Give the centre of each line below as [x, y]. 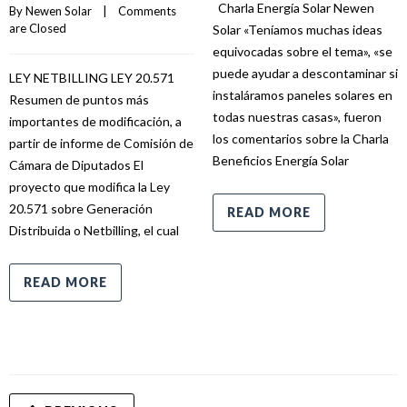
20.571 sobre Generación [81, 208]
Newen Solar [59, 11]
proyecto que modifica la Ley [89, 187]
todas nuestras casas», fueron [297, 117]
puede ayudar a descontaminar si [305, 73]
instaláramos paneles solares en [303, 95]
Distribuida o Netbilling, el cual [94, 230]
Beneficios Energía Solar [281, 160]
